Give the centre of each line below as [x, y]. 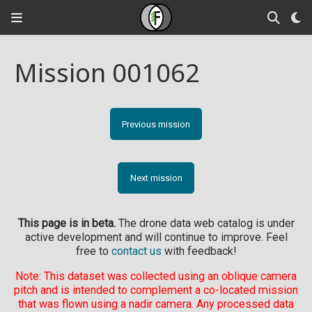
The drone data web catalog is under [205, 223]
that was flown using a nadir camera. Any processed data [156, 304]
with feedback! [199, 251]
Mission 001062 [107, 73]
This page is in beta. [67, 223]
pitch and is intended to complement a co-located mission [156, 290]
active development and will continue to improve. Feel [156, 237]
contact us [136, 251]
